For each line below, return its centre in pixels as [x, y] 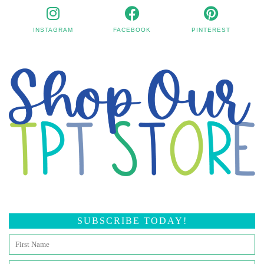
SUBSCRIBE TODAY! [132, 220]
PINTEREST [211, 30]
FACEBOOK [132, 30]
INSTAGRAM [53, 30]
